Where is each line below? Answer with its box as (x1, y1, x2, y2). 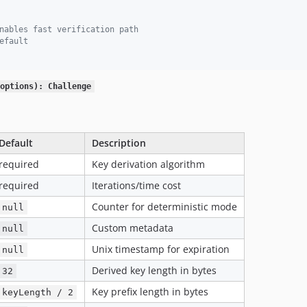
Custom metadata (92, 221, 173, 234)
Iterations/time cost (92, 179, 181, 192)
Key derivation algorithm (92, 158, 205, 171)
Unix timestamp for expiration (92, 243, 230, 256)
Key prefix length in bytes (92, 285, 208, 298)
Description (92, 136, 146, 149)
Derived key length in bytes (92, 264, 217, 277)
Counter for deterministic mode (92, 200, 237, 213)
